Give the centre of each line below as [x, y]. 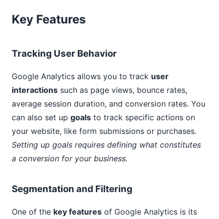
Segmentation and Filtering [72, 189]
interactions [35, 90]
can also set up [41, 117]
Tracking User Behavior [64, 54]
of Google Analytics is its [149, 212]
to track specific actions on [143, 117]
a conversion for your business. [70, 158]
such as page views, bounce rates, [122, 90]
